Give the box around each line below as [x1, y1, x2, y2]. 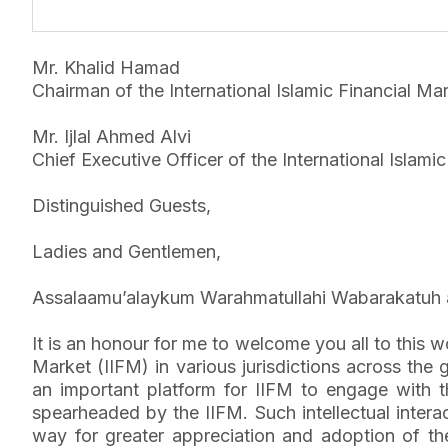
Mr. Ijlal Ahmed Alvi [32, 126, 191, 147]
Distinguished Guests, [32, 195, 211, 216]
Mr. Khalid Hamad [32, 57, 180, 78]
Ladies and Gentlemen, [32, 241, 221, 262]
